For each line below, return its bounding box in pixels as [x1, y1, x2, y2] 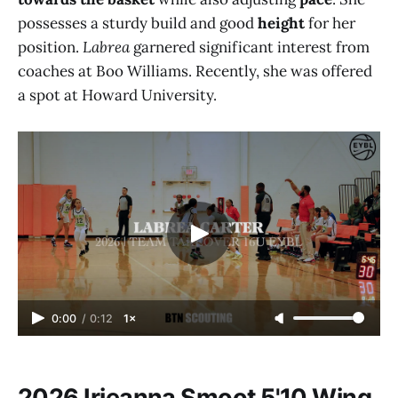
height [258, 13, 305, 34]
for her [305, 13, 355, 34]
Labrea [83, 37, 130, 58]
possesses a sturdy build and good [18, 13, 258, 34]
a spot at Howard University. [18, 85, 217, 106]
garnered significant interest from [130, 37, 370, 58]
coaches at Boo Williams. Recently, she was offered [18, 61, 372, 82]
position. [18, 37, 83, 58]
